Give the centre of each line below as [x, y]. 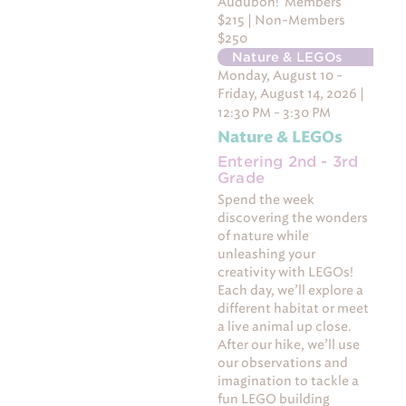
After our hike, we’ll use [289, 345]
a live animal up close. [285, 327]
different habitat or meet [294, 309]
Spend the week [266, 200]
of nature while [264, 237]
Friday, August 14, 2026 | [291, 94]
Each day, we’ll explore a [291, 291]
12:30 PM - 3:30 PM [275, 113]
